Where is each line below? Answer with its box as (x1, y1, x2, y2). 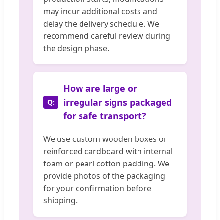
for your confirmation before (43, 183, 151, 194)
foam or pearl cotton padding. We (43, 158, 169, 169)
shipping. (43, 195, 78, 206)
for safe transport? (63, 110, 146, 122)
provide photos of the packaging (43, 170, 165, 182)
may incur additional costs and (43, 6, 157, 17)
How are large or (63, 82, 137, 95)
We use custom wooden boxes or (43, 134, 167, 145)
